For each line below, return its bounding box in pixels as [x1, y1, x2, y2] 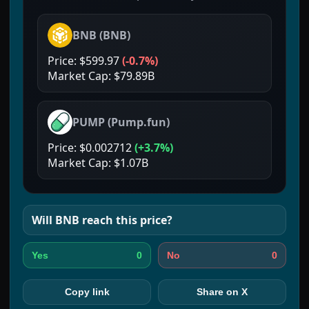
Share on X [197, 287, 248, 297]
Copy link [64, 287, 110, 297]
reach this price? [79, 212, 172, 228]
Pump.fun [111, 114, 166, 130]
